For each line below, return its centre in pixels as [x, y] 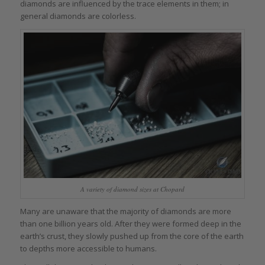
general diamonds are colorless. [78, 16]
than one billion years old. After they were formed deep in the [130, 224]
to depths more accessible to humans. [88, 248]
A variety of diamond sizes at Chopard [132, 189]
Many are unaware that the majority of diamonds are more [125, 211]
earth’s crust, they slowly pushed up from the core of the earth [132, 236]
